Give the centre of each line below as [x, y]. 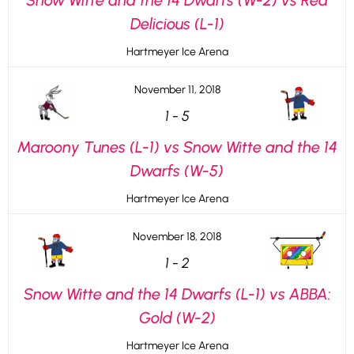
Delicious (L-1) [177, 24]
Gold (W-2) [177, 318]
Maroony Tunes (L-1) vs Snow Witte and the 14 [177, 147]
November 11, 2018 [177, 90]
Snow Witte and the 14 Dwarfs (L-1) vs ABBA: [177, 294]
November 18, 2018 [177, 237]
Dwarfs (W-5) [177, 171]
